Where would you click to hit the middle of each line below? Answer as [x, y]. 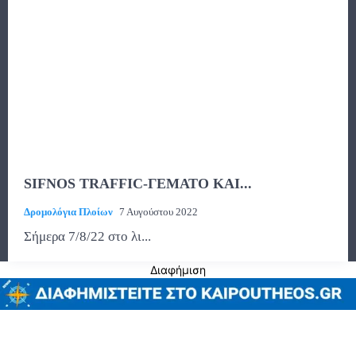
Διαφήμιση [178, 270]
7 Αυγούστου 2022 [159, 212]
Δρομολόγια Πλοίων [68, 212]
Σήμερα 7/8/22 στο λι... [87, 237]
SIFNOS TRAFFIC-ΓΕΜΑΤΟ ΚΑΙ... [138, 184]
